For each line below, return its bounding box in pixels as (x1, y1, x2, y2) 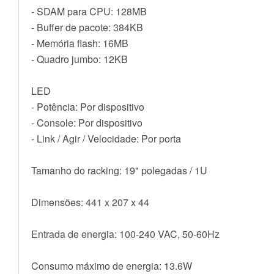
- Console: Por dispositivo (31, 116, 143, 130)
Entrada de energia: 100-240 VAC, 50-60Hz (31, 227, 220, 242)
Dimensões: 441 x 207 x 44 (31, 195, 149, 210)
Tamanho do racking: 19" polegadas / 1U (31, 163, 207, 178)
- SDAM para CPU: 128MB (31, 4, 147, 19)
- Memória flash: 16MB (31, 36, 128, 51)
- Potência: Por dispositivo (31, 100, 144, 114)
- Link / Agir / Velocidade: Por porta (31, 131, 181, 146)
